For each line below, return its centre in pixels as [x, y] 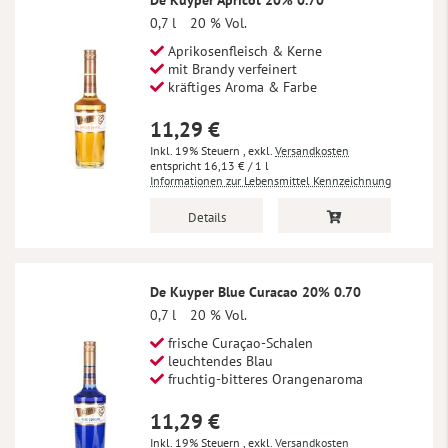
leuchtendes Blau [218, 360]
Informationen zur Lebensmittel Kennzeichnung [270, 180]
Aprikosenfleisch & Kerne [243, 50]
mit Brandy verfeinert [230, 68]
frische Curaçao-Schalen [238, 342]
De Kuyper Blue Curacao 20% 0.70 [255, 291]
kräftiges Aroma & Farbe [240, 86]
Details [206, 217]
